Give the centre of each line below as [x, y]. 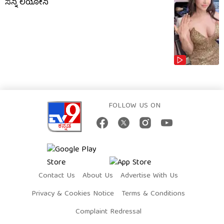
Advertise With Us [149, 176]
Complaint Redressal [108, 212]
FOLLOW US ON [134, 106]
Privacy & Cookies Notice [73, 194]
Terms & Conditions [153, 194]
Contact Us [57, 176]
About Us [98, 176]
